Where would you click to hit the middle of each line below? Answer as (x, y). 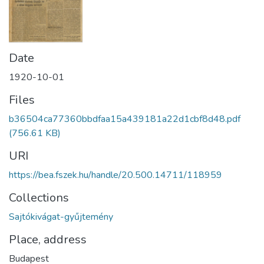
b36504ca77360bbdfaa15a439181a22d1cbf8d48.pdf (125, 119)
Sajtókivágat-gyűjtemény (61, 217)
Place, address (48, 239)
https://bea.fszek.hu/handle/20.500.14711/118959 (115, 175)
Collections (39, 197)
